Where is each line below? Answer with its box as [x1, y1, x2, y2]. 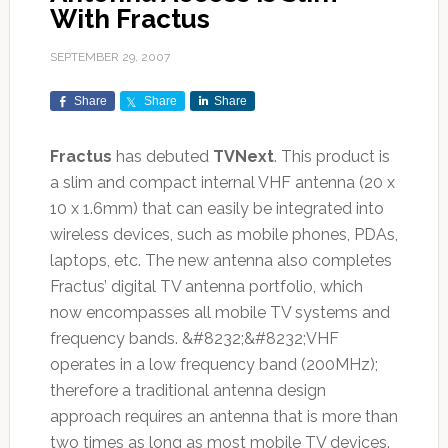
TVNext [212, 147, 274, 167]
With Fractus [49, 4, 210, 35]
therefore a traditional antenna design [49, 381, 326, 401]
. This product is [273, 147, 390, 167]
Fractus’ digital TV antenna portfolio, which [49, 277, 363, 297]
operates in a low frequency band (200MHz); [49, 355, 378, 375]
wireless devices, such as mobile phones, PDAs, [49, 225, 398, 245]
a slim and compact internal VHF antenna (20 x [49, 173, 395, 193]
